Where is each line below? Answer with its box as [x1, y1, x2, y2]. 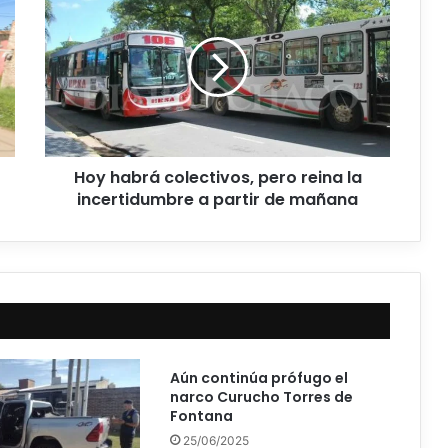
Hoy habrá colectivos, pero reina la [73, 166, 362, 190]
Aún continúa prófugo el [169, 368, 348, 389]
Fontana [169, 406, 233, 427]
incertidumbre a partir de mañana [77, 188, 358, 212]
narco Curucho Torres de [169, 387, 353, 408]
